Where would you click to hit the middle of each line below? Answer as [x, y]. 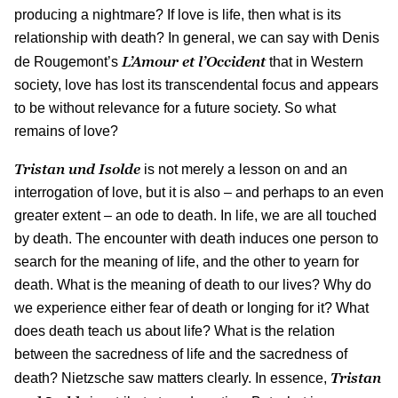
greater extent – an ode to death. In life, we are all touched [195, 215]
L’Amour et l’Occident [194, 61]
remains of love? [66, 131]
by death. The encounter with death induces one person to [196, 238]
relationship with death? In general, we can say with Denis [197, 37]
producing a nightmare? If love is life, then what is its [178, 14]
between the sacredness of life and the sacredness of [181, 354]
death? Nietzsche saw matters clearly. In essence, [172, 378]
